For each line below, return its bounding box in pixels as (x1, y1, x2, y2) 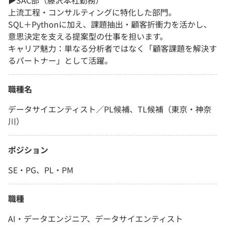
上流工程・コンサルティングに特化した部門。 (8, 6, 176, 19)
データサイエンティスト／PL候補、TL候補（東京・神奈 (8, 103, 211, 116)
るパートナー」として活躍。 (8, 54, 113, 67)
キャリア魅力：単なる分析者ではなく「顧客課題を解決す (8, 42, 217, 55)
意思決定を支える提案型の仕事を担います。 (8, 30, 168, 43)
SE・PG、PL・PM (8, 164, 73, 176)
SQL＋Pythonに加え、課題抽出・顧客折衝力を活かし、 (8, 18, 211, 31)
